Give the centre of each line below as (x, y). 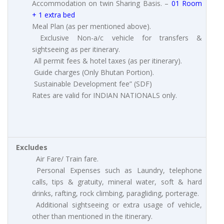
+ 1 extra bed (53, 15)
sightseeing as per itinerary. (76, 49)
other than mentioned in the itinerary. (92, 216)
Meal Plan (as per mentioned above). (91, 26)
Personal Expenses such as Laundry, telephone (117, 170)
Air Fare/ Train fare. (65, 159)
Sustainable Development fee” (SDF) (92, 84)
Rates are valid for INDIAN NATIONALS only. (104, 95)
